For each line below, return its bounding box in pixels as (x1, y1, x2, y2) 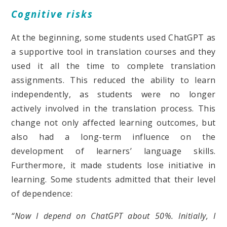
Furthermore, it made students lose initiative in (11, 160, 216, 171)
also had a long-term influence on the (11, 131, 216, 143)
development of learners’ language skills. (11, 145, 216, 157)
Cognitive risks (11, 7, 94, 20)
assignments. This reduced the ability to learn (11, 74, 216, 86)
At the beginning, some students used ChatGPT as (11, 32, 216, 44)
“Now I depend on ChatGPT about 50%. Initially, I (11, 210, 216, 222)
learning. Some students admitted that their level (11, 174, 216, 185)
